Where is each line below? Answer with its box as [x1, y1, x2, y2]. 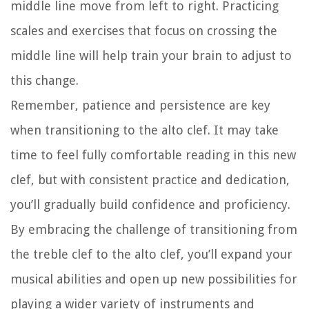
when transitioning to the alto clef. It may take [10, 123, 279, 138]
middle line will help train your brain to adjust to [10, 48, 292, 63]
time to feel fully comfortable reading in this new [10, 148, 296, 163]
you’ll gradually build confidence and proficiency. [10, 197, 290, 212]
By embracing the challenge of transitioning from [10, 222, 297, 237]
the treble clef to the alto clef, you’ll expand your [10, 247, 292, 262]
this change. [10, 73, 79, 88]
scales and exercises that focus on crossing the [10, 23, 277, 39]
